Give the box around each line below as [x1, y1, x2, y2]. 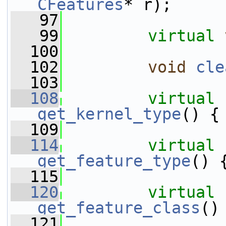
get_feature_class [37, 199, 200, 217]
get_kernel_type [37, 105, 181, 123]
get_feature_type [37, 152, 191, 170]
